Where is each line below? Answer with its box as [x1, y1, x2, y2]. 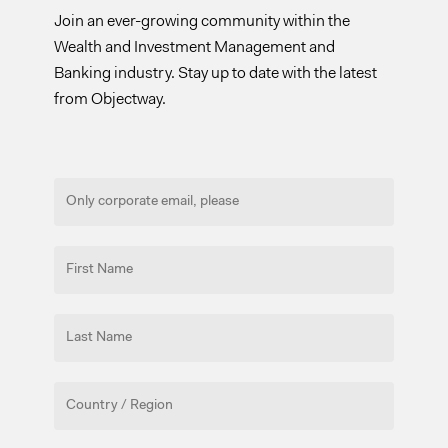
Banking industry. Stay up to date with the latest [54, 66, 378, 83]
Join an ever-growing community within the [54, 14, 351, 31]
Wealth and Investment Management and [54, 40, 336, 57]
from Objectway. [54, 92, 167, 109]
